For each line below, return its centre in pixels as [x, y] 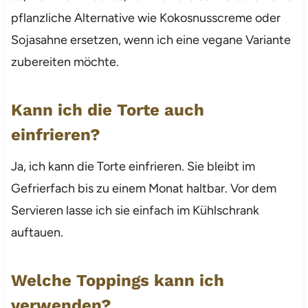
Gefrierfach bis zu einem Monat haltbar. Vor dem [143, 188]
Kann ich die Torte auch [107, 110]
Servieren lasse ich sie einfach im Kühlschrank [135, 210]
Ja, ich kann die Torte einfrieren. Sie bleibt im [133, 166]
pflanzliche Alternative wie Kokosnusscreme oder [145, 18]
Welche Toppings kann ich [117, 280]
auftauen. [37, 232]
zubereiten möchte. [65, 62]
